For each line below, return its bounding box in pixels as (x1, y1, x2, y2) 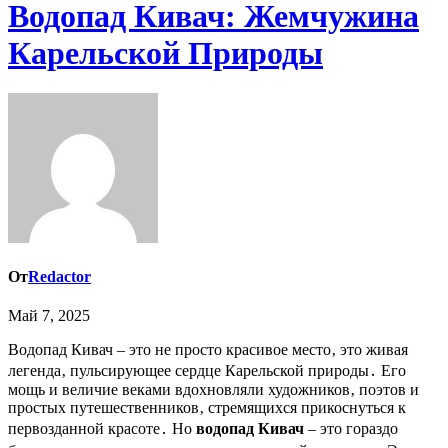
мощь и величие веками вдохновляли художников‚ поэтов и (8, 381, 419, 399)
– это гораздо (304, 420, 398, 438)
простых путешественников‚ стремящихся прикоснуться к (8, 399, 406, 417)
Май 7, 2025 (8, 307, 90, 325)
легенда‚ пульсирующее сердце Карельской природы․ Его (8, 362, 406, 380)
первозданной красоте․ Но (8, 420, 196, 438)
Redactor (28, 268, 91, 286)
